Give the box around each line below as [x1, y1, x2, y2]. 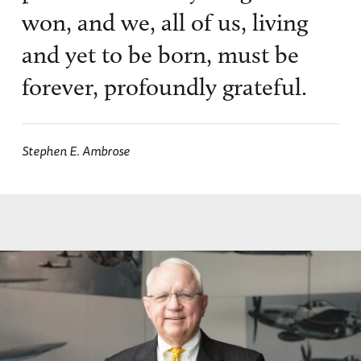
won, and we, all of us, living [21, 8, 308, 38]
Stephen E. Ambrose [21, 140, 130, 162]
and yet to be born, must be [21, 40, 299, 70]
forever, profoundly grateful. [21, 73, 307, 102]
